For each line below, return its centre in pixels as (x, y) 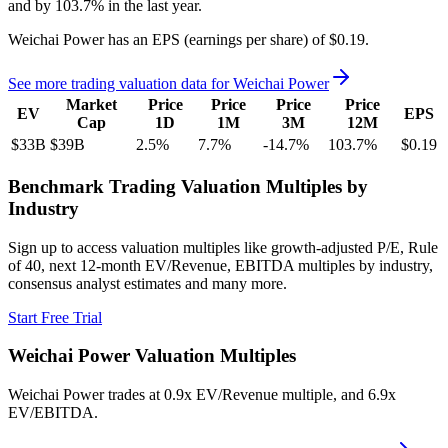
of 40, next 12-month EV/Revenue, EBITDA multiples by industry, (220, 265)
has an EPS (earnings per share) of (214, 40)
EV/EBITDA (51, 412)
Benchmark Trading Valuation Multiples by (188, 186)
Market (91, 105)
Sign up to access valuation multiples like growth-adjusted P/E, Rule (223, 247)
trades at (134, 394)
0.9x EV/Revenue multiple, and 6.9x (280, 394)
